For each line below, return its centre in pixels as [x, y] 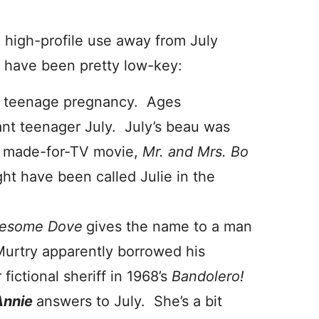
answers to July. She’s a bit [129, 301]
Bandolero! [208, 276]
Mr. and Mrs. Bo [195, 152]
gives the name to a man [169, 226]
